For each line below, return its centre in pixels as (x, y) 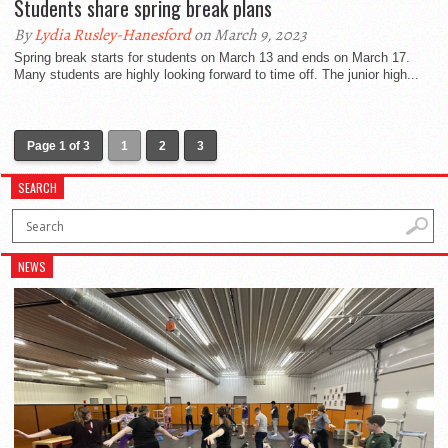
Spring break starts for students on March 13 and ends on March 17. (212, 57)
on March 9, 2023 (249, 35)
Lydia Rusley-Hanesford (112, 35)
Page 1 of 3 (58, 146)
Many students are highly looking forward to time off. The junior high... (216, 74)
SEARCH (38, 187)
